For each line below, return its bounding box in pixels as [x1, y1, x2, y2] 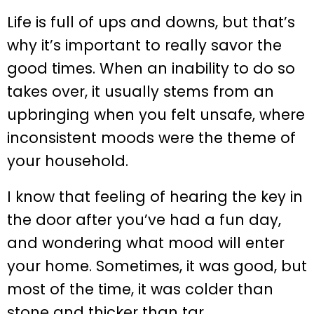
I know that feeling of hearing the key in [7, 186, 303, 207]
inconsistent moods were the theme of [7, 127, 296, 148]
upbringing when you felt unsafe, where [7, 104, 305, 125]
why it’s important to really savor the [7, 34, 282, 55]
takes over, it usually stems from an [7, 81, 274, 102]
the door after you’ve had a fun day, [7, 210, 281, 231]
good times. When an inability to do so [7, 57, 295, 78]
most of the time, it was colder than [7, 279, 273, 300]
